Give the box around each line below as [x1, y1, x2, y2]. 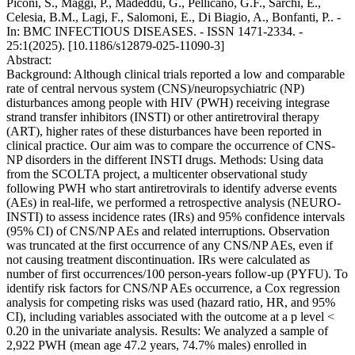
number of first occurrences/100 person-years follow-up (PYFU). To [6, 267, 348, 281]
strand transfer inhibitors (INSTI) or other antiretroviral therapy [6, 110, 319, 124]
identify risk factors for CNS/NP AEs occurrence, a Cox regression [6, 281, 340, 296]
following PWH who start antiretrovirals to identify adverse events [6, 181, 337, 196]
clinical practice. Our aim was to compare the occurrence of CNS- [6, 139, 335, 153]
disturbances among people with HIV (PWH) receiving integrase [6, 96, 330, 110]
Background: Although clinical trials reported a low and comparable [6, 67, 345, 82]
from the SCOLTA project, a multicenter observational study [6, 167, 307, 181]
